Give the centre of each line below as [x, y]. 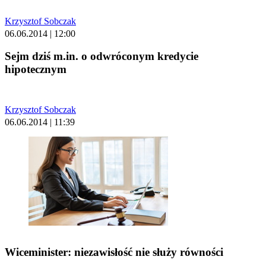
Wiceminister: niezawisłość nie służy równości [114, 252]
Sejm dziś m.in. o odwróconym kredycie [102, 56]
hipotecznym [36, 69]
